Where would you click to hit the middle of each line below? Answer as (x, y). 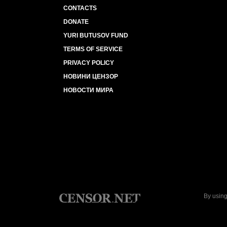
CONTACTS (80, 8)
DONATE (76, 22)
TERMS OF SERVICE (93, 49)
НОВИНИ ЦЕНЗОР (91, 77)
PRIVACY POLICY (89, 63)
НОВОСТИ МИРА (88, 90)
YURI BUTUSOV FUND (96, 35)
